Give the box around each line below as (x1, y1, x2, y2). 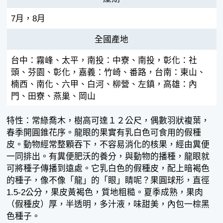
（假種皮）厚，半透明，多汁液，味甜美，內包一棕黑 (6, 200, 210, 210)
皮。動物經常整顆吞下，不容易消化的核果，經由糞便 (6, 140, 210, 150)
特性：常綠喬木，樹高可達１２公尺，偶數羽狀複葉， (6, 116, 210, 126)
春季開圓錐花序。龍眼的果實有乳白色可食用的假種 (6, 128, 202, 138)
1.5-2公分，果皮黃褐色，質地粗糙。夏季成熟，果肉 (6, 188, 204, 198)
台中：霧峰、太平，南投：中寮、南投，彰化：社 (10, 55, 197, 65)
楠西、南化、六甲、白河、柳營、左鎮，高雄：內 (10, 79, 197, 89)
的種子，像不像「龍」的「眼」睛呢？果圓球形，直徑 (6, 176, 210, 186)
